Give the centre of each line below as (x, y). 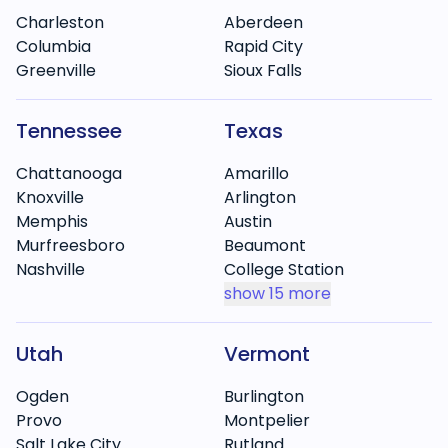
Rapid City (263, 46)
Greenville (56, 70)
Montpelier (267, 420)
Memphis (52, 221)
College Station (284, 269)
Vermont (267, 354)
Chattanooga (69, 173)
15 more (300, 293)
